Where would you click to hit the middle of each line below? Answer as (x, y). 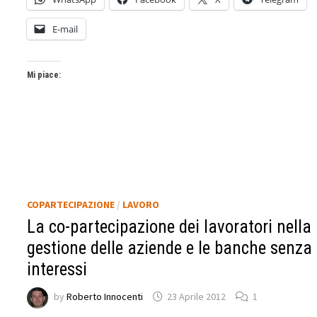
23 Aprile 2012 (197, 297)
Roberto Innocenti (105, 297)
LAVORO (141, 204)
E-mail (65, 29)
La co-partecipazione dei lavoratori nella (169, 226)
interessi (57, 269)
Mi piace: (44, 75)
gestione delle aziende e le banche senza (170, 248)
